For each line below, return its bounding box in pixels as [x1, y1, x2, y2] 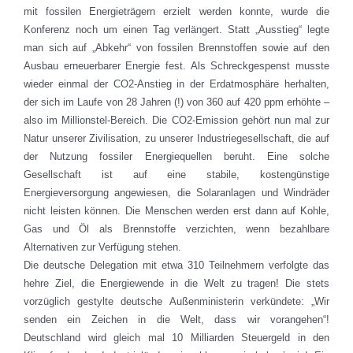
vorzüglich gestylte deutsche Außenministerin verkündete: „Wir [24, 295, 329, 308]
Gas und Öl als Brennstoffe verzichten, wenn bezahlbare [24, 223, 329, 236]
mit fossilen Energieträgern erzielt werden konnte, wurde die [24, 6, 329, 18]
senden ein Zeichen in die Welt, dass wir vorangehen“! [24, 314, 329, 326]
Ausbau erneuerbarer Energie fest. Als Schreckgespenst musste [24, 60, 329, 72]
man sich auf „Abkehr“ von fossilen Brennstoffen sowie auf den [24, 42, 329, 54]
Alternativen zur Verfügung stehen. [24, 241, 181, 254]
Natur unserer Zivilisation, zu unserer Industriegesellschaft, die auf [24, 132, 329, 145]
